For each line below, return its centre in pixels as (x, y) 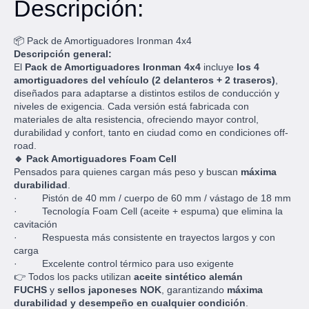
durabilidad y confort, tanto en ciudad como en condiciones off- (151, 132)
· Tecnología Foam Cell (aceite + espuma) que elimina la (148, 211)
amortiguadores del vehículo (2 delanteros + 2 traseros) (144, 80)
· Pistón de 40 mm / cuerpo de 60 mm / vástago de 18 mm (152, 198)
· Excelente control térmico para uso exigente (124, 263)
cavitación (36, 224)
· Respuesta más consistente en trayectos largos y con (144, 237)
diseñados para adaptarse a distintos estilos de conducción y (147, 93)
